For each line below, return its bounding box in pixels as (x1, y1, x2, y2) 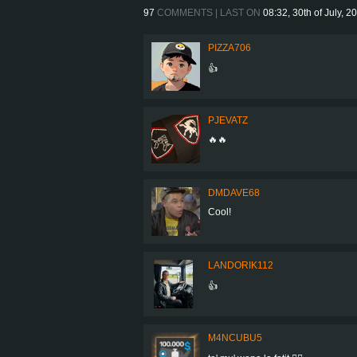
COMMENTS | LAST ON (155, 6, 263, 18)
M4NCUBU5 (208, 331, 262, 343)
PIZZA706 (208, 41, 251, 53)
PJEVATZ (208, 114, 248, 126)
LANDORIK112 (208, 259, 273, 271)
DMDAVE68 (208, 186, 260, 198)
